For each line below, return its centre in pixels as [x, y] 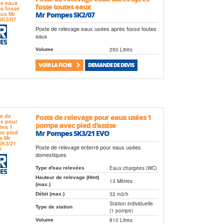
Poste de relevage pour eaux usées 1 [93, 117]
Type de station [54, 206]
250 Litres [121, 50]
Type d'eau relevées [60, 167]
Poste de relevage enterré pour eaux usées [88, 147]
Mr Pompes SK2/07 [65, 14]
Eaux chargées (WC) [133, 168]
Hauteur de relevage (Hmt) [67, 177]
